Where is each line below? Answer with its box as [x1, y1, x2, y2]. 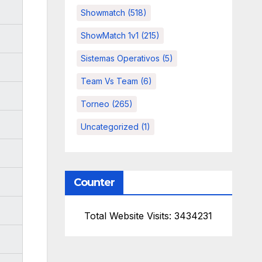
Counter [73, 176, 115, 189]
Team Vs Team [80, 76, 138, 87]
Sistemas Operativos [80, 53, 160, 64]
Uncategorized [80, 122, 139, 132]
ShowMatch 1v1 [80, 30, 139, 41]
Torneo [80, 99, 109, 109]
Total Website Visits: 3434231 [84, 210, 213, 222]
